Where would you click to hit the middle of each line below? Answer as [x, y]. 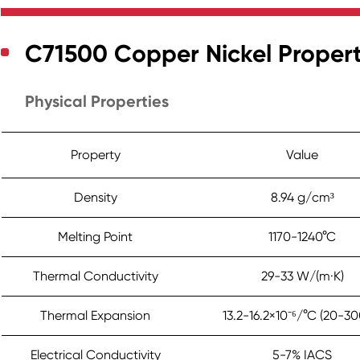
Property [95, 155]
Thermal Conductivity [95, 276]
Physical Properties [97, 102]
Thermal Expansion [96, 316]
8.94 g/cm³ [302, 198]
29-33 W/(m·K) [302, 276]
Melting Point [96, 237]
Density [95, 198]
